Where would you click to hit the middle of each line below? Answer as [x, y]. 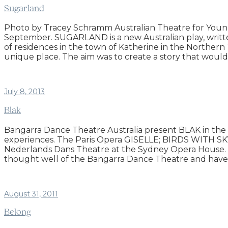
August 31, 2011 [31, 194]
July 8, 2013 [24, 92]
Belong [18, 213]
